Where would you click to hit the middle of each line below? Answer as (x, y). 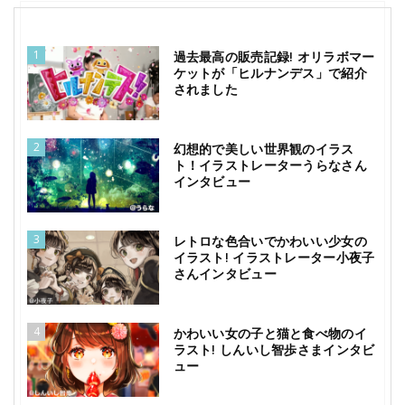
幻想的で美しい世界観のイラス (264, 149)
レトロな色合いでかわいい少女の (270, 240)
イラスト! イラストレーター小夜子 (274, 257)
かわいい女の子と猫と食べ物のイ (270, 333)
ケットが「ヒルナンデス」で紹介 (270, 73)
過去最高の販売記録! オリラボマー (274, 57)
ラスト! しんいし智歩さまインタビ (274, 349)
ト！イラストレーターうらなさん (270, 165)
